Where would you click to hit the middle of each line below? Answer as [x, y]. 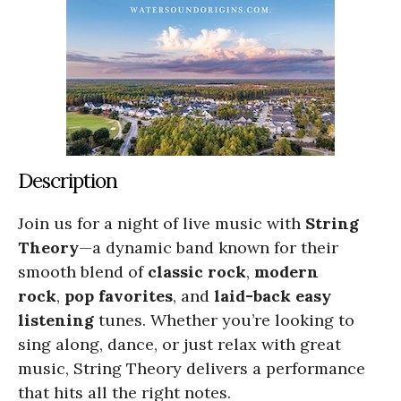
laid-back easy [273, 295]
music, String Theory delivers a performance [192, 368]
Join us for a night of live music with [162, 223]
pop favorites [119, 295]
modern [286, 271]
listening [56, 320]
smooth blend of [83, 271]
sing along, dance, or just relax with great [179, 344]
